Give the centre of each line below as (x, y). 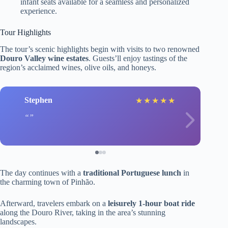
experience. (39, 11)
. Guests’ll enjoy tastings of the (138, 58)
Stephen (38, 100)
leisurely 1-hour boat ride (151, 203)
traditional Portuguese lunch (132, 173)
